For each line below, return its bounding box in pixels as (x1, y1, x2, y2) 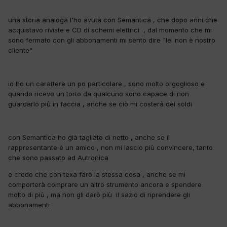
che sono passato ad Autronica (8, 153, 108, 162)
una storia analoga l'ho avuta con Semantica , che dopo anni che (8, 15, 217, 24)
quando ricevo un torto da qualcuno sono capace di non (8, 89, 189, 98)
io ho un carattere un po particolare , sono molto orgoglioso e (8, 79, 205, 88)
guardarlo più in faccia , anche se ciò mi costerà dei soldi (8, 99, 192, 108)
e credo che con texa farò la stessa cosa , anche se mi (8, 170, 185, 178)
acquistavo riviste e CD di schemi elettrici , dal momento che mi (8, 25, 212, 34)
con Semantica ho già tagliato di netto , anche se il (8, 133, 170, 141)
